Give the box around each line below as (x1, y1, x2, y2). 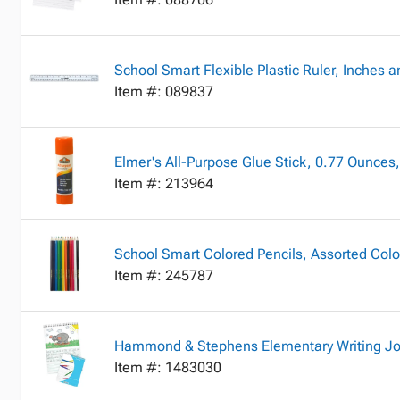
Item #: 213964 (114, 175, 213, 192)
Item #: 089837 (114, 83, 213, 100)
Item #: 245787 (114, 267, 213, 284)
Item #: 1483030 (114, 359, 221, 376)
